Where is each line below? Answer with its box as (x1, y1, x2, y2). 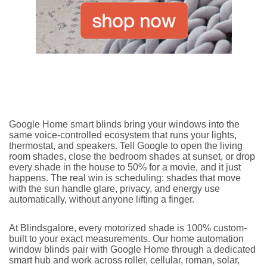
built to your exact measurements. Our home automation (9, 234, 244, 244)
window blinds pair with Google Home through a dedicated (9, 244, 256, 255)
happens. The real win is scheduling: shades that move (9, 173, 241, 184)
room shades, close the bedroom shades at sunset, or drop (9, 151, 255, 162)
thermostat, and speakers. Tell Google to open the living (9, 141, 243, 151)
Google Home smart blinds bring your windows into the (9, 119, 240, 130)
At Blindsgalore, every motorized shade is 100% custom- (9, 223, 247, 234)
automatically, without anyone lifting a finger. (9, 194, 194, 205)
